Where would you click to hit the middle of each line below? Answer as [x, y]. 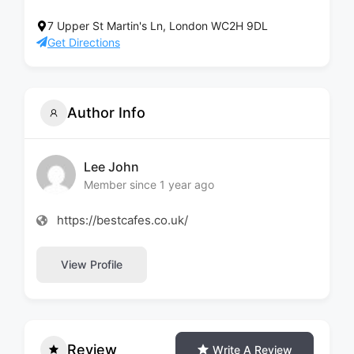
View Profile [92, 265]
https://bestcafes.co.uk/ [122, 220]
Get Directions [84, 42]
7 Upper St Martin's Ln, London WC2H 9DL [158, 25]
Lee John [111, 167]
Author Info [106, 113]
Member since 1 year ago [149, 185]
